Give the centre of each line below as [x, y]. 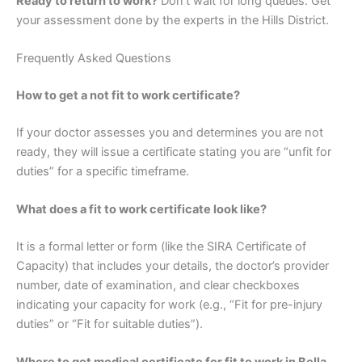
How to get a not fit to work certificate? [128, 95]
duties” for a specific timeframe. [103, 171]
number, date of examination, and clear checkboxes [158, 286]
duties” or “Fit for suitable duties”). [109, 324]
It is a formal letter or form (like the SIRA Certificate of [161, 247]
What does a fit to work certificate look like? [141, 210]
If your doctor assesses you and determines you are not [170, 132]
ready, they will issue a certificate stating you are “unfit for [174, 152]
